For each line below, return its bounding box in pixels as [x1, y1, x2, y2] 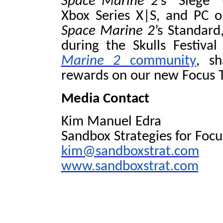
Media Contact [61, 92, 149, 106]
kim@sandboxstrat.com [61, 144, 199, 159]
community [120, 54, 196, 68]
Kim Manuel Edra [61, 114, 161, 129]
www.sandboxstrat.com [61, 159, 199, 174]
